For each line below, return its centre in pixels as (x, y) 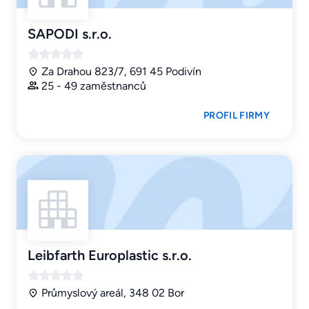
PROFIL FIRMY (237, 116)
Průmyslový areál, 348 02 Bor (113, 293)
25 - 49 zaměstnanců (94, 86)
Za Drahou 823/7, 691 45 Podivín (121, 72)
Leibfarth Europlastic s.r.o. (110, 256)
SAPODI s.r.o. (70, 34)
